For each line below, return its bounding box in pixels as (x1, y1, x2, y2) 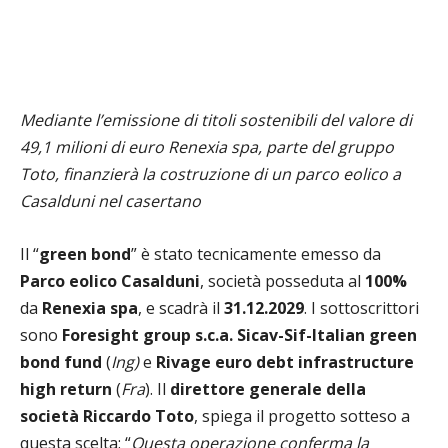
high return (20, 377, 112, 400)
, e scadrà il (138, 296, 224, 319)
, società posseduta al (200, 269, 365, 292)
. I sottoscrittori (304, 296, 419, 319)
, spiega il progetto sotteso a (194, 404, 410, 427)
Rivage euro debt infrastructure (156, 350, 414, 373)
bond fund (20, 350, 102, 373)
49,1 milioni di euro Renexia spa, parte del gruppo (20, 135, 394, 158)
